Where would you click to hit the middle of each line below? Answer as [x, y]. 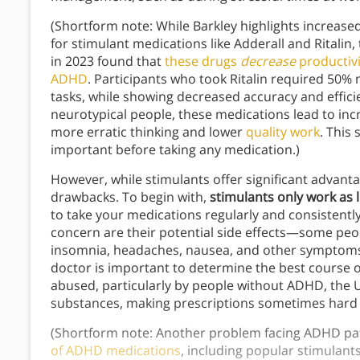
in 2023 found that [108, 61]
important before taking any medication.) [175, 150]
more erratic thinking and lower [148, 132]
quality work [283, 132]
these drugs [202, 61]
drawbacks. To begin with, [130, 197]
